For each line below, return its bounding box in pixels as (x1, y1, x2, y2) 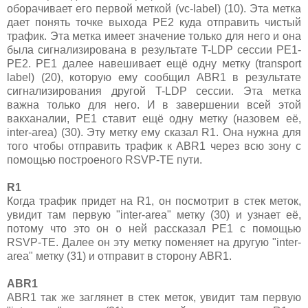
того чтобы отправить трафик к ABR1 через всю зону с (7, 140, 301, 153)
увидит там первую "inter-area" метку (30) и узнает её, (7, 209, 301, 221)
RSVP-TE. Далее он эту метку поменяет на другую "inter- (7, 236, 301, 249)
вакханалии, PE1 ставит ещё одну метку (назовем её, (7, 113, 301, 125)
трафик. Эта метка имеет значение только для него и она (7, 30, 301, 43)
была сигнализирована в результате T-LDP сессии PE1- (7, 44, 301, 56)
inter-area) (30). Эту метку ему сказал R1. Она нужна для (7, 126, 301, 139)
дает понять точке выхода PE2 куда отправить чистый (7, 16, 301, 29)
